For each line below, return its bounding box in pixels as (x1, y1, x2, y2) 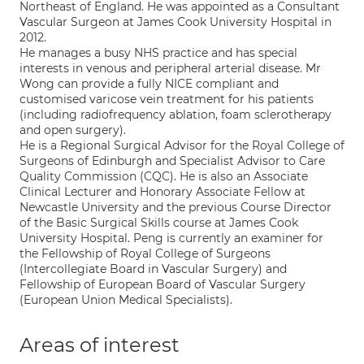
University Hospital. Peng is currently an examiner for (19, 231, 323, 245)
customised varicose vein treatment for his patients (19, 92, 314, 106)
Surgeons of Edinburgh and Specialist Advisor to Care (19, 154, 325, 168)
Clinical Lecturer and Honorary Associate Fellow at (19, 184, 305, 199)
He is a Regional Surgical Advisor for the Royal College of (19, 138, 344, 153)
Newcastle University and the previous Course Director (19, 200, 331, 214)
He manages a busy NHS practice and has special (19, 45, 297, 60)
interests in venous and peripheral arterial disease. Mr (19, 61, 321, 76)
